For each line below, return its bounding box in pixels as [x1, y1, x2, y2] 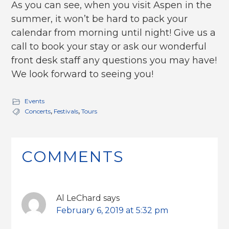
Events [25, 97, 45, 105]
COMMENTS [21, 147, 125, 166]
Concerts [25, 107, 51, 115]
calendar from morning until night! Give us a [11, 27, 216, 38]
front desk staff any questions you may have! [11, 54, 217, 66]
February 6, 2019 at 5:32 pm [56, 205, 169, 215]
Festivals [54, 107, 79, 115]
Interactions [11, 136, 90, 152]
